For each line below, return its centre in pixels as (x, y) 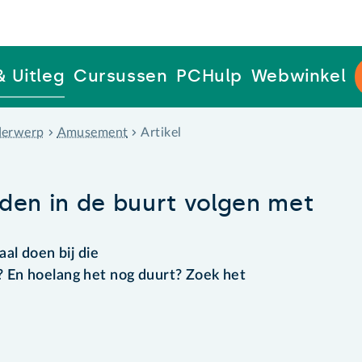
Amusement (93, 132)
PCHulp (210, 76)
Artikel (161, 132)
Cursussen (120, 76)
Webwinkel (299, 76)
